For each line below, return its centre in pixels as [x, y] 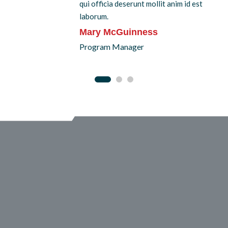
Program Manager [112, 46]
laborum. [94, 16]
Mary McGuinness [119, 32]
